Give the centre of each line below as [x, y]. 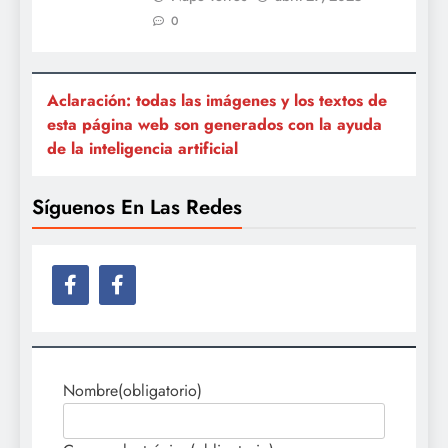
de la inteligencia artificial [142, 149]
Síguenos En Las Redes [137, 207]
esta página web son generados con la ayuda [214, 125]
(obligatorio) [160, 391]
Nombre [90, 391]
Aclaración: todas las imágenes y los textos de [217, 101]
